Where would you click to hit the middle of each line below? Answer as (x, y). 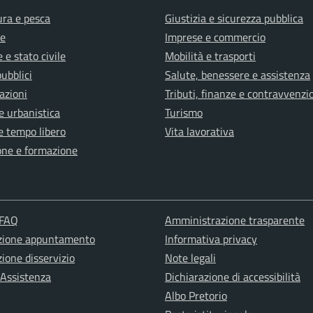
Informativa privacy (211, 239)
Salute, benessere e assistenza (238, 74)
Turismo (184, 112)
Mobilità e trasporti (210, 56)
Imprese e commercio (215, 37)
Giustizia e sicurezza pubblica (234, 18)
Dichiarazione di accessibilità (232, 276)
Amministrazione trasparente (234, 220)
